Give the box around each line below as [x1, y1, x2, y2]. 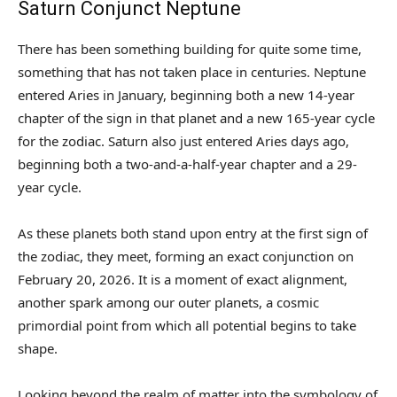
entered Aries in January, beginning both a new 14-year [18, 86, 354, 105]
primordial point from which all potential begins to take [18, 316, 356, 335]
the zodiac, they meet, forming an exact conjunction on [18, 247, 354, 266]
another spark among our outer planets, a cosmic [18, 293, 319, 312]
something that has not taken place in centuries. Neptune [18, 63, 366, 82]
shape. [18, 339, 58, 358]
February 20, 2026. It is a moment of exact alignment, [18, 270, 347, 289]
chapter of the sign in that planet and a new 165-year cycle [18, 109, 375, 128]
